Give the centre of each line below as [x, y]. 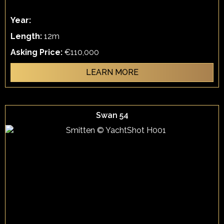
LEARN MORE [112, 72]
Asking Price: [37, 52]
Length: [27, 36]
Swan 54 [112, 115]
